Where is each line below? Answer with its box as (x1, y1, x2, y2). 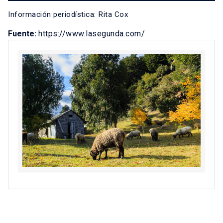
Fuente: (8, 29, 38, 39)
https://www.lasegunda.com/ (38, 29, 145, 39)
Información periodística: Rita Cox (8, 10, 128, 19)
